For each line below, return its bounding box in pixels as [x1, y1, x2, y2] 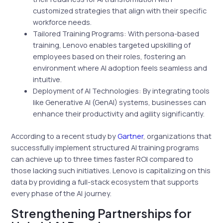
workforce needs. [33, 17, 92, 27]
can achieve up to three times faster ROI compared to [11, 153, 194, 164]
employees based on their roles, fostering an [33, 51, 186, 62]
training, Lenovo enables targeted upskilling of [33, 40, 191, 50]
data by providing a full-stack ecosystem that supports [11, 176, 199, 187]
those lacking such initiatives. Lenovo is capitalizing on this [11, 165, 211, 175]
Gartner [117, 130, 144, 141]
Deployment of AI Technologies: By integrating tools [33, 86, 210, 96]
